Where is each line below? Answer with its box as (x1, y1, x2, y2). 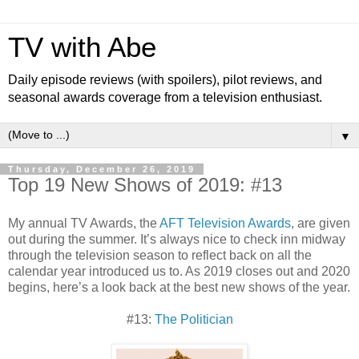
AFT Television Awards (159, 216, 291, 230)
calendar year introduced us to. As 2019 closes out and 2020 (8, 264, 350, 278)
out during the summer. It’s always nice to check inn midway (8, 232, 345, 246)
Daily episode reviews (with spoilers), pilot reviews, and (8, 73, 322, 87)
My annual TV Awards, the (8, 216, 159, 230)
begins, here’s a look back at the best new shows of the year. (8, 280, 350, 294)
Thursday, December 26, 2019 (8, 164, 196, 174)
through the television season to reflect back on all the (8, 248, 312, 262)
